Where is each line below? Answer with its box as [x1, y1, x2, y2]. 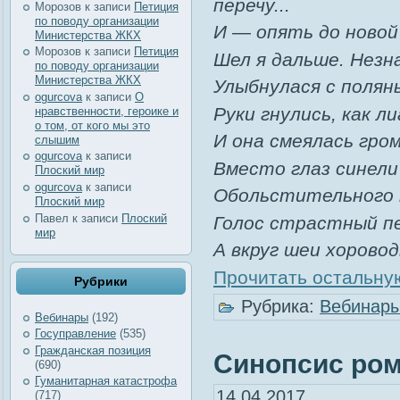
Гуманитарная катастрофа [35, 374, 177, 388]
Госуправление [35, 327, 116, 341]
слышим [35, 132, 79, 146]
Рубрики [74, 274, 128, 289]
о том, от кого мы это [35, 118, 150, 132]
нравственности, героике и [35, 104, 179, 118]
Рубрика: [236, 296, 320, 317]
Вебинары [35, 310, 88, 324]
